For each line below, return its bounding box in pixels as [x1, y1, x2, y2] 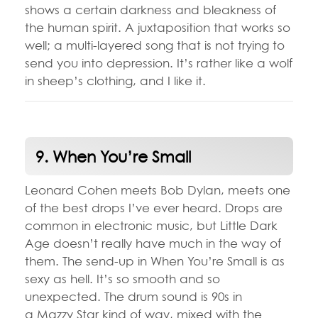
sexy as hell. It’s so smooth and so [25, 270, 220, 286]
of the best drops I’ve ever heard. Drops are [25, 199, 283, 215]
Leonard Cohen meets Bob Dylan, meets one [25, 182, 290, 197]
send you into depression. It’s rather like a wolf [25, 55, 292, 70]
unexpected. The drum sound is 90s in [25, 288, 242, 304]
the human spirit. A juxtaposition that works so [25, 19, 290, 35]
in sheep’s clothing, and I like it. [25, 72, 206, 88]
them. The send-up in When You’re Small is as [25, 253, 285, 268]
